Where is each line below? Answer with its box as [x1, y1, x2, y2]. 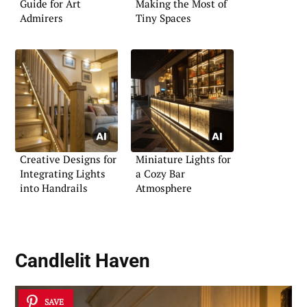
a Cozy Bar [136, 166, 185, 180]
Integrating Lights [20, 166, 106, 180]
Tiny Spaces [136, 11, 191, 25]
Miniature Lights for [136, 151, 231, 166]
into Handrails [20, 180, 88, 195]
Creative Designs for [20, 151, 116, 166]
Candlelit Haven [15, 249, 150, 273]
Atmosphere [136, 180, 192, 195]
